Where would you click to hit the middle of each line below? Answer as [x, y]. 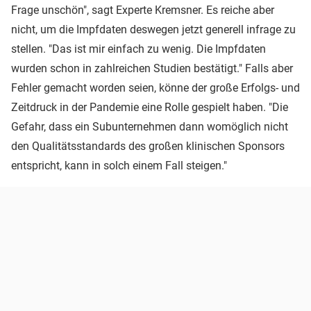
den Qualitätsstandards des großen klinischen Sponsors [148, 146]
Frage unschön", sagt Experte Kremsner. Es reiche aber [143, 10]
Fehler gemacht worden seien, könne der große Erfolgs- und [155, 88]
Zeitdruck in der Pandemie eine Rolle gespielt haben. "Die [150, 108]
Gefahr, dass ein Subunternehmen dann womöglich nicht [150, 127]
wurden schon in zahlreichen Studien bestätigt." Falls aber [152, 69]
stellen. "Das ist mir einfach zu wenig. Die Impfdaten [138, 49]
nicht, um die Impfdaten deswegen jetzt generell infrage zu [153, 30]
